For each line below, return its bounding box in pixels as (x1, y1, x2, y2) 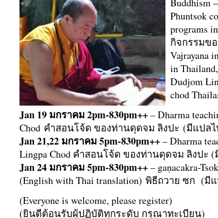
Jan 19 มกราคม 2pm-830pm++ (19, 108, 150, 122)
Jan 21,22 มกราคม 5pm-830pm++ (19, 134, 163, 148)
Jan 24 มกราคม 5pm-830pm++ (19, 160, 150, 174)
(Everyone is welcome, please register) (19, 194, 172, 207)
